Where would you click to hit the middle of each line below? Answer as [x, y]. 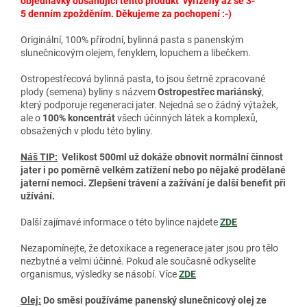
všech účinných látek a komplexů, [187, 118]
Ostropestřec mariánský [210, 91]
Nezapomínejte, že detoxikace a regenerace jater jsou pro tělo [149, 248]
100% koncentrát [79, 118]
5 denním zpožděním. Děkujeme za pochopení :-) [126, 13]
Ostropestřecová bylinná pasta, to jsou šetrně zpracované [143, 78]
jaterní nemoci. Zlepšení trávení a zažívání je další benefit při [153, 183]
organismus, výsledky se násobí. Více [100, 274]
